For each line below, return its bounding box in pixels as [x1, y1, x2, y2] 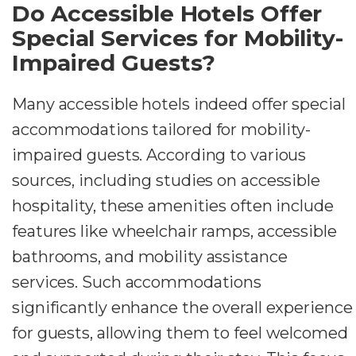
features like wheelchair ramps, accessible [12, 222, 337, 242]
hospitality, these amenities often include [12, 196, 334, 216]
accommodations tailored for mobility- [12, 120, 311, 140]
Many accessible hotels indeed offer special [12, 95, 346, 114]
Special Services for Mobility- [12, 25, 343, 52]
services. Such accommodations [12, 273, 262, 292]
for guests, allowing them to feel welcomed [12, 323, 348, 343]
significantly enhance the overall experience [12, 298, 353, 318]
